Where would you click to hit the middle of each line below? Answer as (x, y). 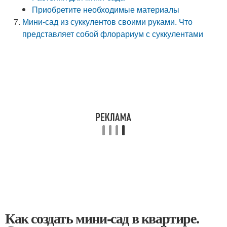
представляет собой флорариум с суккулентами (113, 34)
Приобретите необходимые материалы (106, 9)
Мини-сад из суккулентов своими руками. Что (108, 22)
